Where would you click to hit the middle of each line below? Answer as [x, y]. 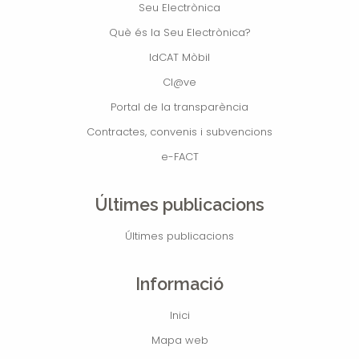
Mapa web [179, 340]
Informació [179, 284]
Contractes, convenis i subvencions [179, 131]
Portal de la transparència [179, 107]
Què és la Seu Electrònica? [179, 32]
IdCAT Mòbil [179, 57]
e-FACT [179, 156]
